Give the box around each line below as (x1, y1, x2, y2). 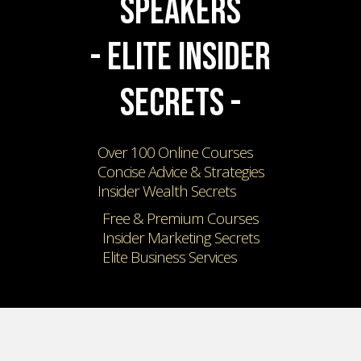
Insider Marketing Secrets (102, 226, 259, 248)
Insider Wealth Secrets (97, 180, 236, 201)
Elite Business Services (102, 246, 237, 268)
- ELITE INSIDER (90, 34, 271, 81)
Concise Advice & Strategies (97, 160, 264, 182)
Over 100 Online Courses (97, 141, 253, 163)
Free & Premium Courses (102, 207, 259, 229)
